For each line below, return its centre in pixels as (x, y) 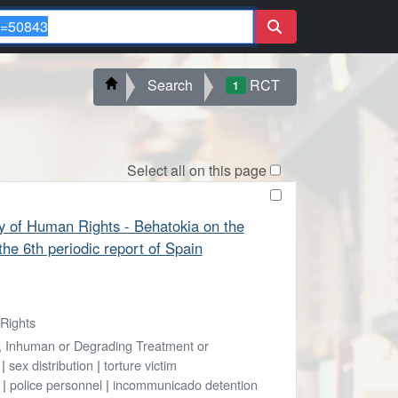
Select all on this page (196, 170)
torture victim (140, 364)
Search (171, 84)
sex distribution (51, 364)
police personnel (56, 384)
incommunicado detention (185, 384)
